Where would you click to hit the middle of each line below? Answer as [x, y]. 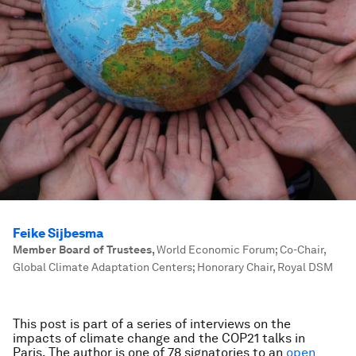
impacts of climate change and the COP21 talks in [159, 338]
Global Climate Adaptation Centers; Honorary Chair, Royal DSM [173, 267]
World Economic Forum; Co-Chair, [241, 250]
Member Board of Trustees [82, 250]
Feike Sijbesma [58, 233]
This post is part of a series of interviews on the [152, 324]
